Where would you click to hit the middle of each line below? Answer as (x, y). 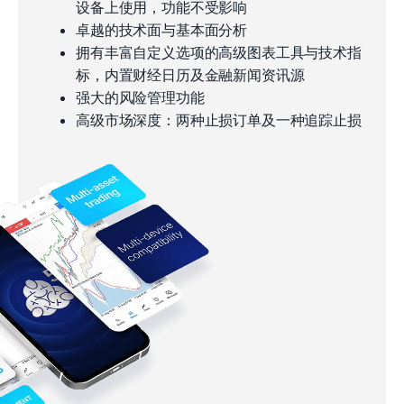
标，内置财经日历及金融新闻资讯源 (190, 74)
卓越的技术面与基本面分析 (162, 29)
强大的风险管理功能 (140, 97)
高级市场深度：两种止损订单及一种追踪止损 (219, 119)
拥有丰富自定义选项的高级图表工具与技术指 (219, 52)
